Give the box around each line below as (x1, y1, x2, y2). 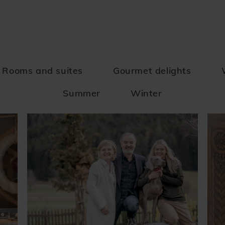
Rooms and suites (2, 65, 83, 76)
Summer (63, 87, 100, 99)
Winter (130, 87, 162, 99)
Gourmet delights (113, 65, 191, 76)
